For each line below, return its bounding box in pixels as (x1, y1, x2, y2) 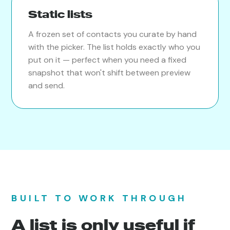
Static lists (28, 7, 93, 21)
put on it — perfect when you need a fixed (28, 54, 187, 65)
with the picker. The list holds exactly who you (28, 41, 201, 52)
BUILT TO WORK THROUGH (11, 191, 187, 204)
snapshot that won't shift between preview (28, 67, 191, 78)
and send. (28, 80, 65, 91)
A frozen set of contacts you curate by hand (28, 28, 197, 40)
